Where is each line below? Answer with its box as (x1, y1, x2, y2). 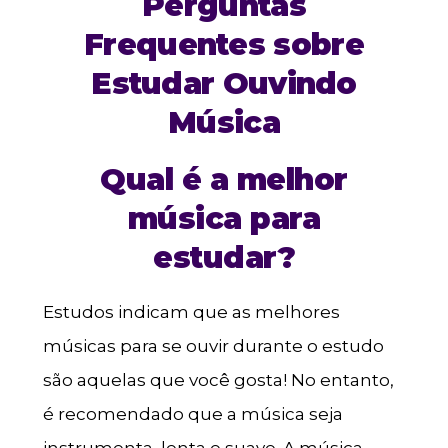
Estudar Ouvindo (91, 64, 357, 102)
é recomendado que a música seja (42, 404, 343, 424)
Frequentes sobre (84, 25, 364, 63)
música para (127, 199, 321, 237)
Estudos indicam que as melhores (42, 302, 340, 322)
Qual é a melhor (100, 160, 348, 198)
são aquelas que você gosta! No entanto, (42, 370, 394, 390)
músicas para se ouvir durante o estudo (42, 336, 384, 356)
